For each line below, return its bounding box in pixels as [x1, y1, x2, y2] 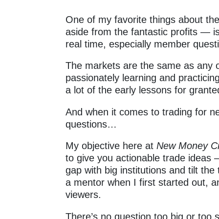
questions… [66, 118, 117, 130]
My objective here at [66, 140, 157, 152]
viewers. [66, 189, 102, 200]
